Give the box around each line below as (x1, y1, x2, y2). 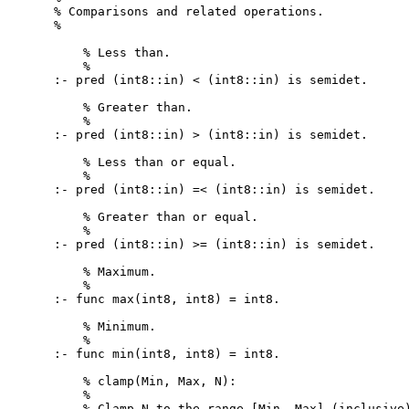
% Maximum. (54, 264, 157, 278)
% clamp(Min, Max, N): (54, 373, 237, 388)
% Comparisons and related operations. (54, 4, 325, 18)
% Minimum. (54, 319, 157, 333)
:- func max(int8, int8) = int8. (54, 291, 281, 306)
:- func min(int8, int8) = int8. (54, 346, 281, 361)
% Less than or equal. (54, 154, 237, 169)
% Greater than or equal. (54, 209, 259, 224)
